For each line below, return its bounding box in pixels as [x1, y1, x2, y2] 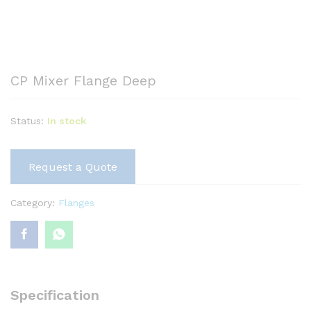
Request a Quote [28, 160, 117, 174]
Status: [10, 115, 44, 126]
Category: [10, 197, 58, 208]
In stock [47, 115, 86, 126]
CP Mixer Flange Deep [10, 72, 156, 89]
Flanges [58, 197, 94, 208]
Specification [10, 287, 99, 303]
